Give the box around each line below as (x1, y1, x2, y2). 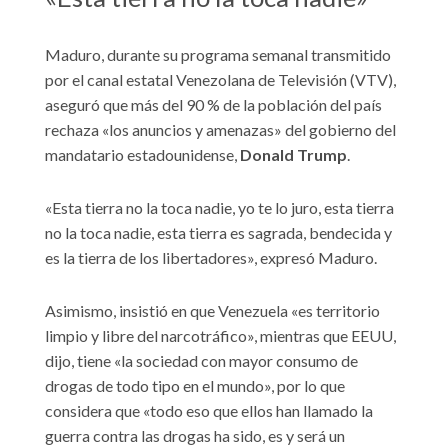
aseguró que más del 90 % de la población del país (45, 94, 382, 114)
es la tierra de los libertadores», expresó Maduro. (45, 247, 377, 267)
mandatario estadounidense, (45, 144, 240, 164)
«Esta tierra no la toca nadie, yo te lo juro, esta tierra (45, 197, 394, 217)
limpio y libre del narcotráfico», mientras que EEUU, (45, 325, 396, 345)
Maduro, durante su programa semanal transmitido (45, 44, 391, 64)
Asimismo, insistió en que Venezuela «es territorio (45, 300, 380, 320)
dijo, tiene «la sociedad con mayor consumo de (45, 350, 358, 370)
